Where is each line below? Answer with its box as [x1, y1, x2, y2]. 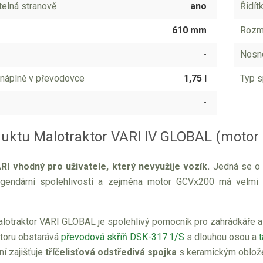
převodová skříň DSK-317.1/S [61, 231, 184, 242]
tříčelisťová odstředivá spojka [45, 247, 177, 258]
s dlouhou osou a [184, 231, 259, 242]
